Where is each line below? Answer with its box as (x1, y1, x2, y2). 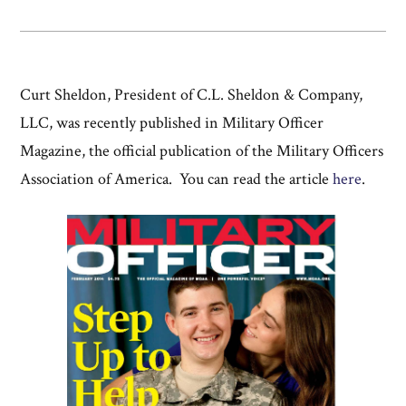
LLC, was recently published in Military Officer (20, 112, 324, 133)
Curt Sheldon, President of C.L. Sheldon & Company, (20, 84, 363, 105)
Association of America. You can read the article (20, 169, 333, 189)
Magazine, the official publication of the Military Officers (20, 140, 384, 161)
